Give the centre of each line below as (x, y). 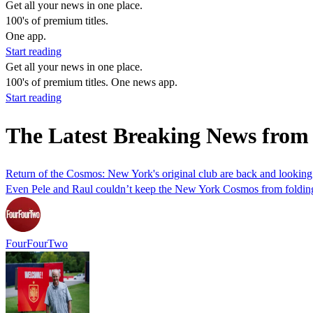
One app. (26, 36)
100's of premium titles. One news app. (92, 82)
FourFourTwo (37, 243)
